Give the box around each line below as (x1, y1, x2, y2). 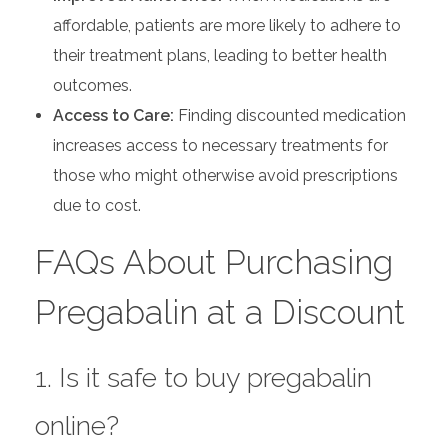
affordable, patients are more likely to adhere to (52, 15, 401, 35)
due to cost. (52, 195, 141, 215)
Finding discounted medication (173, 105, 406, 125)
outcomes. (52, 75, 132, 95)
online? (35, 409, 119, 441)
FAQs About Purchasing (35, 241, 393, 282)
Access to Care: (52, 105, 174, 125)
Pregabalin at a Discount (35, 291, 405, 332)
